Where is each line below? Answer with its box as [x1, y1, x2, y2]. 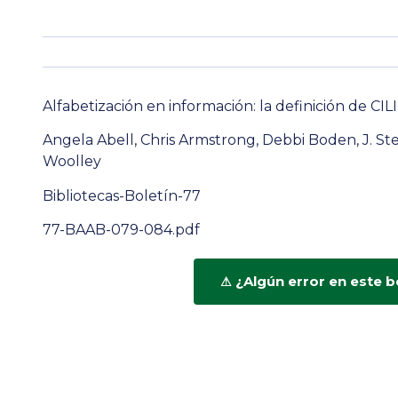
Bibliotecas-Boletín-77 [43, 187, 201, 204]
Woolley [43, 153, 101, 171]
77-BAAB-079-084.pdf [43, 221, 200, 239]
